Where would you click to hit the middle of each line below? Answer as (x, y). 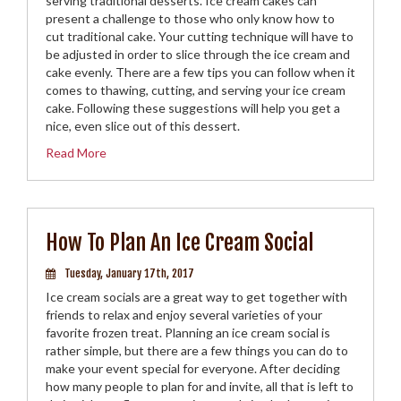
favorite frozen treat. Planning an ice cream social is (188, 333)
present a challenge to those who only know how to (190, 18)
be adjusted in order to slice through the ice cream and (198, 54)
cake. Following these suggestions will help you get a (193, 108)
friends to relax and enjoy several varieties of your (184, 315)
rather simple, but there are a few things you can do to (197, 350)
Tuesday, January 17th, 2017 (129, 273)
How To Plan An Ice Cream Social (179, 243)
